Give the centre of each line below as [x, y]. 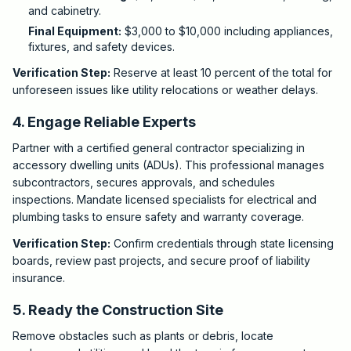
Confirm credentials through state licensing [222, 243]
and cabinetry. [65, 11]
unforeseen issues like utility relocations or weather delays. [165, 90]
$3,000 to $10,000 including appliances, [227, 31]
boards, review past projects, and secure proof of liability [161, 261]
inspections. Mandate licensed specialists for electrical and [165, 199]
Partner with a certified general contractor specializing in [159, 148]
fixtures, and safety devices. [101, 47]
